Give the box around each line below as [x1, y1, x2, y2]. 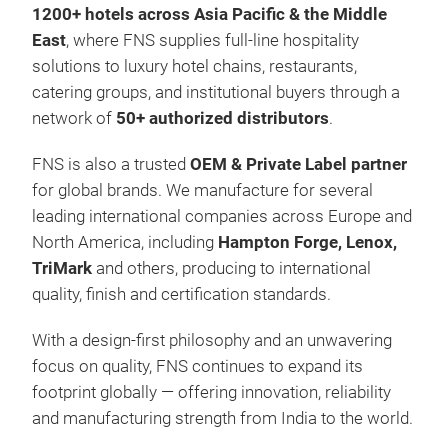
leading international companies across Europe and [32, 207, 412, 227]
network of [32, 109, 116, 129]
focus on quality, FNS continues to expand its [32, 357, 363, 377]
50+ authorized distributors [116, 109, 329, 129]
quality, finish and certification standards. [32, 285, 331, 305]
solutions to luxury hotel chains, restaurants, [32, 57, 357, 77]
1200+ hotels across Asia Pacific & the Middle [32, 5, 387, 25]
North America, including [32, 233, 218, 253]
